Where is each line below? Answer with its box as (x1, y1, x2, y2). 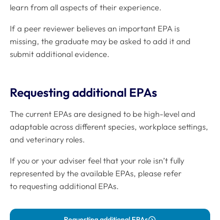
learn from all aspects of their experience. (10, 2, 164, 13)
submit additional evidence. (10, 49, 110, 59)
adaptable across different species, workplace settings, (10, 122, 208, 132)
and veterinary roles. (10, 135, 85, 145)
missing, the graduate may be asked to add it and (10, 36, 191, 46)
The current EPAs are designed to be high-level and (10, 109, 195, 119)
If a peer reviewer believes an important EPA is (10, 23, 180, 33)
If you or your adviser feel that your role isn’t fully (10, 155, 184, 165)
